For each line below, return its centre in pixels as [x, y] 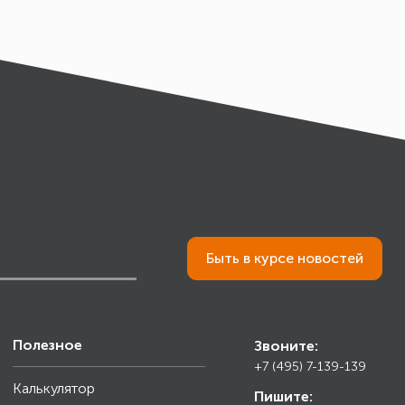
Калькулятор [53, 389]
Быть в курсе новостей [285, 259]
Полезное [47, 345]
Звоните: [286, 346]
